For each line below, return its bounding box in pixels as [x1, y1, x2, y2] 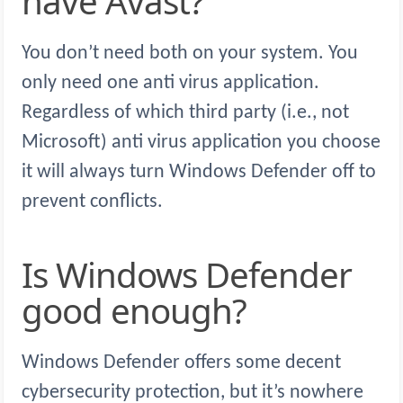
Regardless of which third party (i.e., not [22, 103, 349, 124]
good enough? [22, 287, 246, 335]
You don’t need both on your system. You [22, 43, 358, 65]
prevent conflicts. [22, 192, 163, 213]
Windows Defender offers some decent [22, 353, 341, 374]
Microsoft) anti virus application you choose [22, 132, 381, 154]
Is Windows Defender [22, 251, 32, 299]
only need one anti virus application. [22, 73, 319, 94]
